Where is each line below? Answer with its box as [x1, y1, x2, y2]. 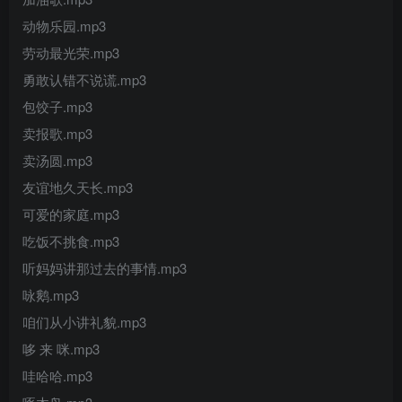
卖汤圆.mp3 [22, 151, 92, 170]
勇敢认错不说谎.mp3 [22, 70, 146, 90]
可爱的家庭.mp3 [22, 205, 119, 224]
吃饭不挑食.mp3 [22, 232, 119, 251]
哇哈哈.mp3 [22, 366, 92, 386]
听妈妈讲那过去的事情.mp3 [22, 258, 187, 278]
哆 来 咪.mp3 [22, 339, 100, 359]
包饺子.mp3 [22, 97, 92, 117]
